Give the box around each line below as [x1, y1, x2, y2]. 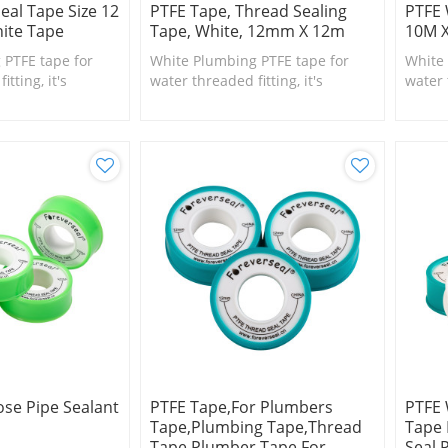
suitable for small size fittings [149, 91, 347, 111]
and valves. [149, 111, 225, 131]
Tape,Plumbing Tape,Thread [149, 415, 362, 438]
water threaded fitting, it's [149, 71, 323, 91]
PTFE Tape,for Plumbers [149, 395, 333, 418]
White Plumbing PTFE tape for [149, 51, 349, 71]
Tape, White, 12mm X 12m [149, 20, 345, 43]
